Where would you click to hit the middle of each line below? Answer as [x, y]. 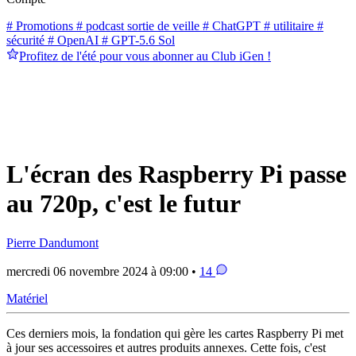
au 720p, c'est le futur [124, 204]
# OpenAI [72, 40]
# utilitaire [287, 25]
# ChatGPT [230, 25]
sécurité [25, 40]
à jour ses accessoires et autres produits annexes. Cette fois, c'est [166, 347]
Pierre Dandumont [52, 242]
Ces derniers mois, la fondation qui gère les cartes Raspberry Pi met [175, 333]
